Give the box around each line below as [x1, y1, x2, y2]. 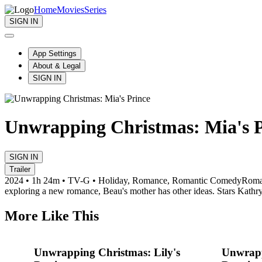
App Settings [33, 49, 77, 58]
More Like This [5, 208, 99, 223]
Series [84, 5, 106, 15]
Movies [57, 5, 84, 15]
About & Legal [33, 61, 81, 70]
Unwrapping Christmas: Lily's [34, 246, 180, 259]
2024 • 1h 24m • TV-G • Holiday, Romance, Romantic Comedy [5, 175, 242, 185]
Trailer [9, 164, 30, 174]
